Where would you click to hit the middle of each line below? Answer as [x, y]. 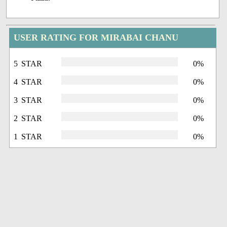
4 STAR [28, 82]
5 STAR [28, 64]
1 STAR [28, 137]
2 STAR [28, 119]
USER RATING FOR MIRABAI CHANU [96, 38]
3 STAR [28, 100]
